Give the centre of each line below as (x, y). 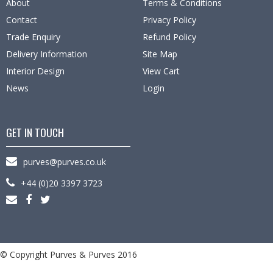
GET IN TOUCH (35, 133)
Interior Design (35, 71)
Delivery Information (47, 54)
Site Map (160, 54)
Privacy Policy (169, 20)
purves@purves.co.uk (65, 162)
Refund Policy (169, 37)
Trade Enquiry (33, 37)
